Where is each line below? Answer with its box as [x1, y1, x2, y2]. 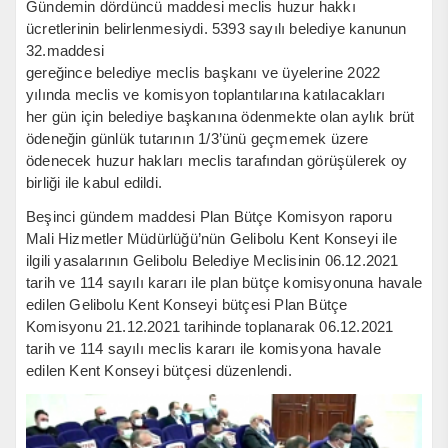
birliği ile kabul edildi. [26, 173, 162, 191]
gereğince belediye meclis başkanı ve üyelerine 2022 [26, 63, 381, 81]
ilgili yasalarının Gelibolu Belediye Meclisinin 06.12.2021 [26, 251, 399, 269]
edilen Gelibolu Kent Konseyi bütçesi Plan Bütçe [26, 295, 348, 313]
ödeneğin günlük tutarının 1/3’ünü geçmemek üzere [26, 129, 369, 147]
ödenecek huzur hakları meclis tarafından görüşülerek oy [26, 151, 408, 169]
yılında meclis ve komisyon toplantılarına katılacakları [26, 85, 386, 103]
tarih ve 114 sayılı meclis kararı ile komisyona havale [26, 339, 381, 357]
